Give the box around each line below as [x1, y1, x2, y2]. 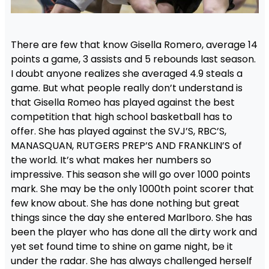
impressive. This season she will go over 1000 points [10, 168, 250, 182]
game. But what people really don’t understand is [10, 81, 243, 95]
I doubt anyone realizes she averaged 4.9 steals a [10, 67, 243, 81]
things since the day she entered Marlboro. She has [10, 211, 252, 225]
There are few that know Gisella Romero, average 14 [10, 38, 258, 52]
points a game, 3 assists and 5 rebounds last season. [10, 52, 256, 67]
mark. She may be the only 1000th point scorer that [10, 182, 254, 196]
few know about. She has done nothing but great [10, 196, 240, 211]
